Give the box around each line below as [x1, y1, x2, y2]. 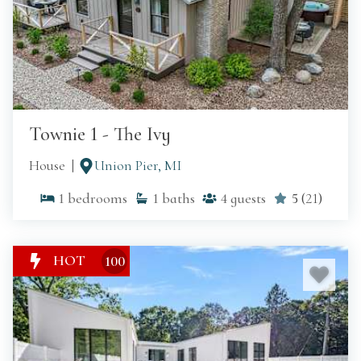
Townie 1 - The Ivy [29, 122, 171, 147]
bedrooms [67, 189, 127, 208]
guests [230, 189, 266, 208]
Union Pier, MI [94, 156, 181, 175]
